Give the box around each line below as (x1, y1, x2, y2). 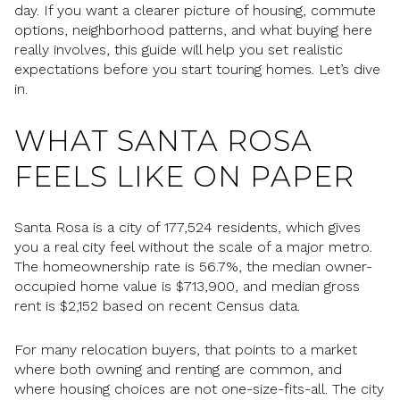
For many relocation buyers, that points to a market (14, 340, 357, 358)
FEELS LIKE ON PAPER (14, 158, 354, 194)
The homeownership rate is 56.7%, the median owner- (14, 258, 372, 276)
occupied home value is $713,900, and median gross (14, 278, 360, 296)
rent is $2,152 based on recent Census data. (14, 297, 300, 315)
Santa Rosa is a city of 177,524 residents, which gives (14, 219, 361, 237)
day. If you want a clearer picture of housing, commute (14, 2, 376, 19)
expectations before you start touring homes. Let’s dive (14, 61, 380, 78)
